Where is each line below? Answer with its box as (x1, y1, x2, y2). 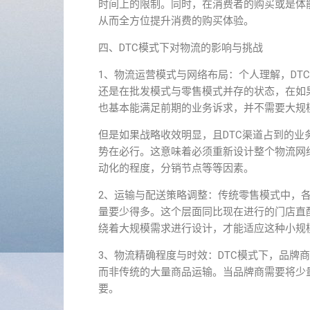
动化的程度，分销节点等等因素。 (98, 162, 254, 174)
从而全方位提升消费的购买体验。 (98, 15, 254, 27)
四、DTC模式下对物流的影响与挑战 (98, 42, 263, 54)
